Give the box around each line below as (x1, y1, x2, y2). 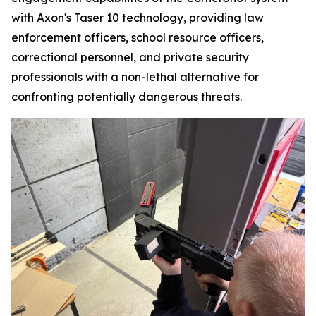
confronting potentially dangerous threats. (11, 90, 242, 104)
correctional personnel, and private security (11, 50, 249, 64)
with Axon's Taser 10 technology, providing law (11, 11, 264, 25)
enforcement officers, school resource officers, (11, 30, 264, 44)
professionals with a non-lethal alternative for (11, 70, 259, 84)
